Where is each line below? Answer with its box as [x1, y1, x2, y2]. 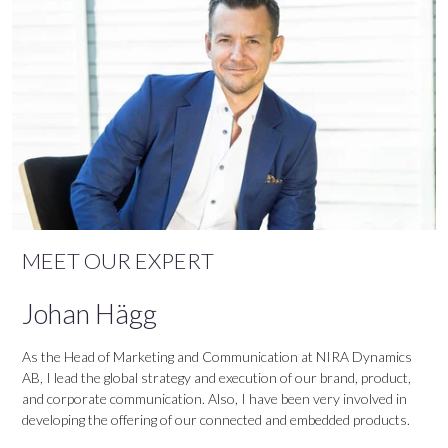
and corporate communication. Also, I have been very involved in [22, 389, 407, 407]
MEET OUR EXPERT [22, 246, 214, 274]
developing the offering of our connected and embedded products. [22, 410, 410, 428]
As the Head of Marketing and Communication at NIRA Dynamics [22, 347, 412, 365]
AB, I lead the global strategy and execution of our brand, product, [22, 368, 411, 386]
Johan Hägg [22, 296, 157, 330]
